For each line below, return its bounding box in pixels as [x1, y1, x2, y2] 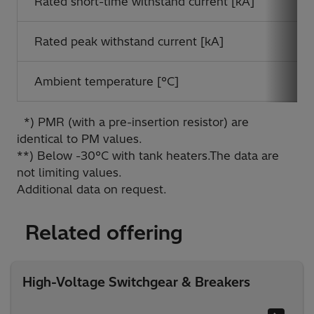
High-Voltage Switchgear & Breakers [22, 274, 250, 291]
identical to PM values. [17, 132, 142, 146]
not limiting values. [17, 165, 122, 180]
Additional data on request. [17, 182, 167, 197]
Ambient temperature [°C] [34, 74, 179, 89]
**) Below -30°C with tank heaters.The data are [17, 149, 279, 163]
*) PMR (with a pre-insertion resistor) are [17, 115, 249, 130]
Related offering [25, 220, 183, 245]
